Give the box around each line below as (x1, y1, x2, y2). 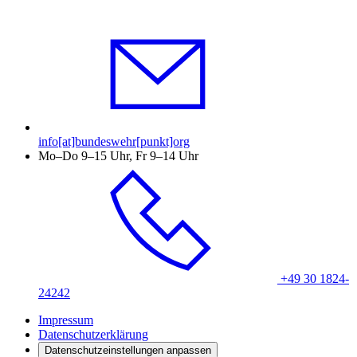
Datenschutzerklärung (38, 328, 148, 342)
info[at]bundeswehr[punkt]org (38, 135, 190, 149)
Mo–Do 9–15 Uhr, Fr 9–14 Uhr (38, 149, 198, 163)
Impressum (38, 313, 93, 328)
